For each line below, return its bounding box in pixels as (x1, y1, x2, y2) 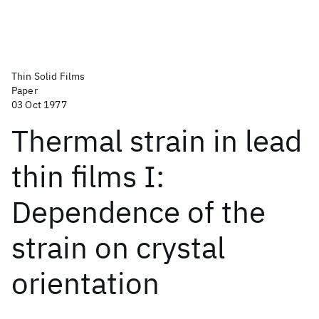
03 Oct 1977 (11, 98, 67, 111)
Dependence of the (11, 192, 266, 231)
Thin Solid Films (11, 70, 85, 83)
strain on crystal (11, 228, 225, 267)
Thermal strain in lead (11, 121, 302, 160)
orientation (11, 263, 159, 303)
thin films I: (11, 157, 164, 196)
